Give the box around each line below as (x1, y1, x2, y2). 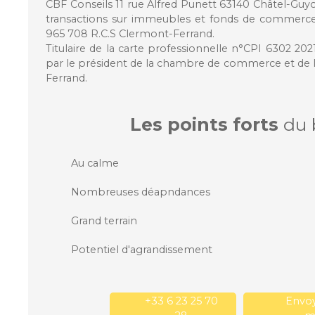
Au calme (71, 156, 119, 169)
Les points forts (129, 113, 278, 135)
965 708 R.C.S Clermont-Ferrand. (46, 27, 214, 40)
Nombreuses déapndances (71, 185, 210, 198)
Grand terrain (71, 214, 137, 227)
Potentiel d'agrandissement (71, 243, 212, 256)
